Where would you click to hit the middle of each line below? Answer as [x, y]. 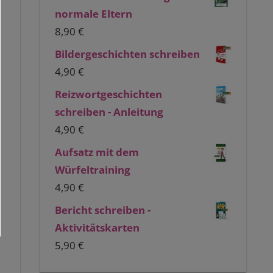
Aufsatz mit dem [97, 152]
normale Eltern [94, 13]
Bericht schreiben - [103, 210]
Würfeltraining [93, 169]
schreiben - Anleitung [109, 112]
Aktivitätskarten [97, 227]
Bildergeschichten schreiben [128, 54]
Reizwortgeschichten [109, 94]
